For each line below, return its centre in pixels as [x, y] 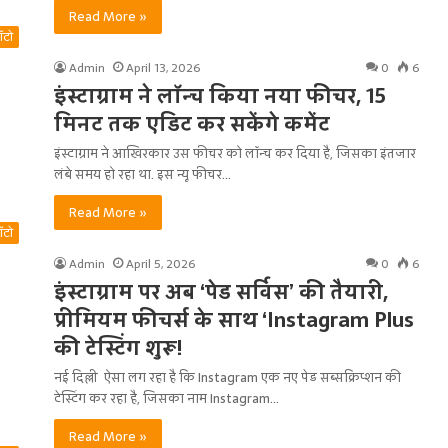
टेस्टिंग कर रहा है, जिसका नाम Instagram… [166, 398]
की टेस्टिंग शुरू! [118, 348]
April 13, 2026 [163, 68]
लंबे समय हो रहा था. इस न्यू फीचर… [142, 174]
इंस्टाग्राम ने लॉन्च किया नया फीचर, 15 [220, 96]
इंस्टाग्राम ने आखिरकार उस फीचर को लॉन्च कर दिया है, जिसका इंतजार [235, 153]
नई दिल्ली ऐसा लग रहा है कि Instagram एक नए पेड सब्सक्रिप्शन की [227, 377]
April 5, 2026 [160, 264]
